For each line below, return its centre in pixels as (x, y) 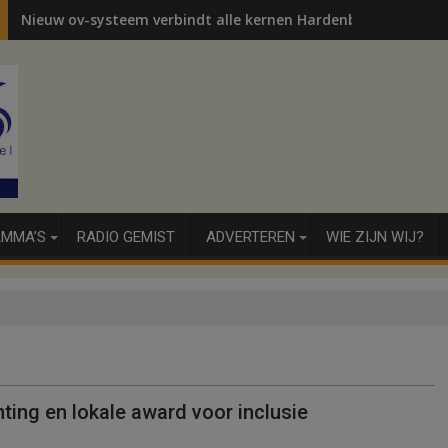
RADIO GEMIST (126, 237)
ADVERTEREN (250, 237)
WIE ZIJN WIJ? (375, 237)
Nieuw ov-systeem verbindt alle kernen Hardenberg (200, 19)
